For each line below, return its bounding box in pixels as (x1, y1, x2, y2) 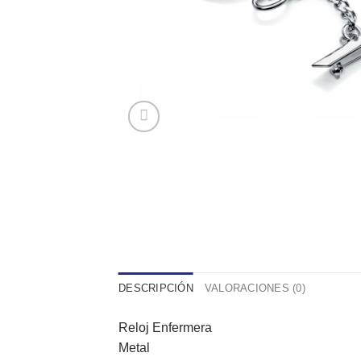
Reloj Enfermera (118, 320, 212, 334)
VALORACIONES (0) (204, 281, 305, 294)
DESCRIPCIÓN (118, 281, 193, 294)
